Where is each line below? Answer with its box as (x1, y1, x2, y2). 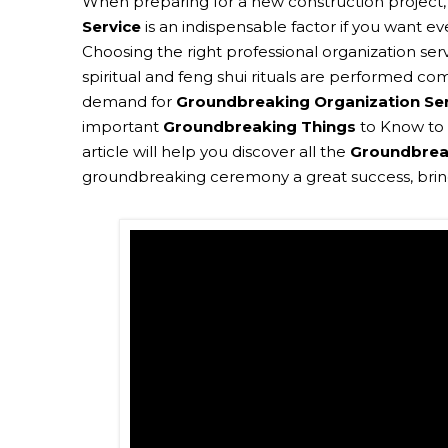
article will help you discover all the (82, 141, 350, 161)
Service (82, 16, 141, 36)
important (82, 116, 163, 136)
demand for (82, 91, 176, 111)
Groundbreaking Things (163, 116, 356, 136)
